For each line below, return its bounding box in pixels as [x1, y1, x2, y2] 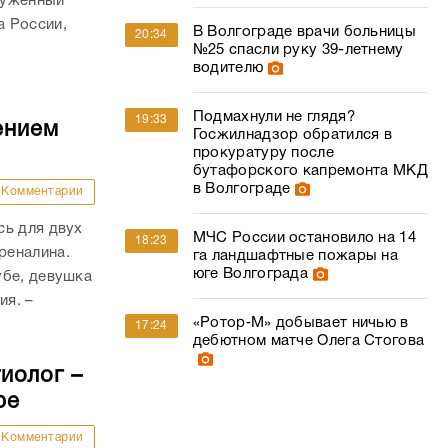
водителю [192, 61, 264, 75]
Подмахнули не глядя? [192, 110, 355, 124]
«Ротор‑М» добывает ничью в [192, 316, 409, 330]
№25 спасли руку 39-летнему [192, 43, 404, 57]
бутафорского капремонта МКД [192, 164, 428, 178]
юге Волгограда [192, 267, 309, 281]
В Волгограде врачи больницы [192, 25, 416, 39]
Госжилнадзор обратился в [192, 128, 393, 142]
